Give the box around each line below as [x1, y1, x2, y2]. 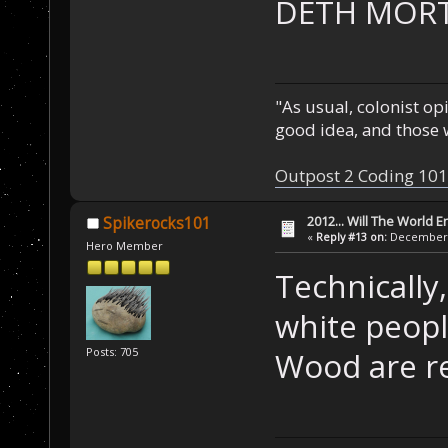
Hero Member [86, 238, 164, 254]
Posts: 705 [86, 343, 139, 359]
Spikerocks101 [102, 212, 211, 234]
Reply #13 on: [316, 228, 388, 244]
